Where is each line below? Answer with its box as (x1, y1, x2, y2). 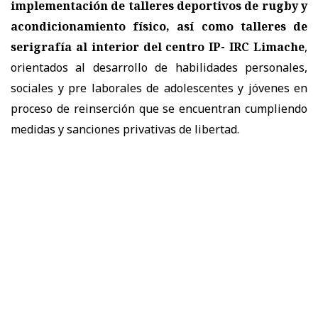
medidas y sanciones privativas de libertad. (11, 121, 245, 137)
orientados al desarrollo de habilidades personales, (11, 59, 307, 75)
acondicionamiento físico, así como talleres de (11, 18, 307, 34)
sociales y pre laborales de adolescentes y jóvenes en (11, 79, 307, 96)
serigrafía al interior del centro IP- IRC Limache (11, 38, 305, 55)
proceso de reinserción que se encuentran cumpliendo (11, 100, 307, 116)
